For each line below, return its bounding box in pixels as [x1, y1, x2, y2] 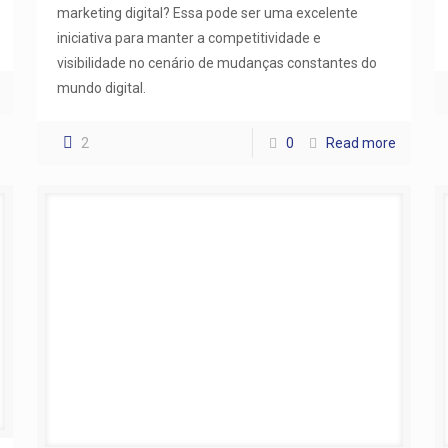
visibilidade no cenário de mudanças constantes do [56, 54, 377, 71]
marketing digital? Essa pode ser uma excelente [56, 4, 358, 21]
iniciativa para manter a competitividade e [56, 29, 321, 46]
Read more [326, 134, 397, 151]
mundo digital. [56, 79, 146, 96]
